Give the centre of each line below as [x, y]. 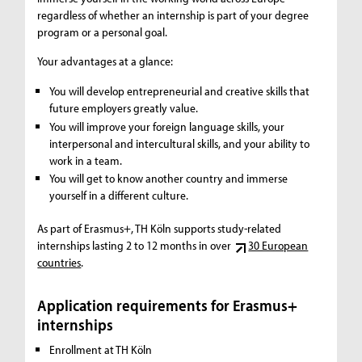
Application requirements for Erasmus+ [168, 305]
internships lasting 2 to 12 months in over [136, 246]
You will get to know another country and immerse [169, 179]
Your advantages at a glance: [105, 61]
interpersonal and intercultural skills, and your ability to [180, 143]
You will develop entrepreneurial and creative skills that [180, 91]
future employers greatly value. [124, 108]
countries [59, 263]
